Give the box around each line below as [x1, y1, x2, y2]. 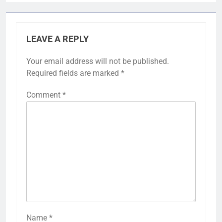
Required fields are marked [26, 68, 121, 78]
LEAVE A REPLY [26, 34, 89, 45]
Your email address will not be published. [26, 56, 169, 66]
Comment [26, 90, 62, 100]
